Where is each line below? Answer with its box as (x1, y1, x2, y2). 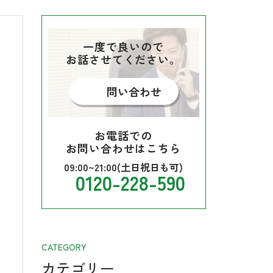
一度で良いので (83, 38, 164, 54)
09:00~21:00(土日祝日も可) (64, 159, 183, 174)
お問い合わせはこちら (66, 140, 182, 156)
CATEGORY (41, 240, 87, 253)
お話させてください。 (66, 51, 182, 67)
